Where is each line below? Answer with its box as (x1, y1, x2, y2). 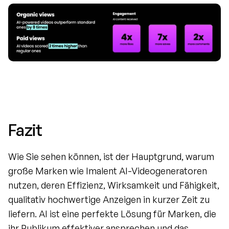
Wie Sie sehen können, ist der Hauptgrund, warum (8, 150, 214, 162)
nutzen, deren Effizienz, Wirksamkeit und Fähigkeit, (8, 179, 219, 191)
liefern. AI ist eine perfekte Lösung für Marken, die (8, 208, 216, 219)
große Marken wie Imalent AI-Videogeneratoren (8, 165, 207, 176)
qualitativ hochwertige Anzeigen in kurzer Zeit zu (8, 193, 210, 205)
